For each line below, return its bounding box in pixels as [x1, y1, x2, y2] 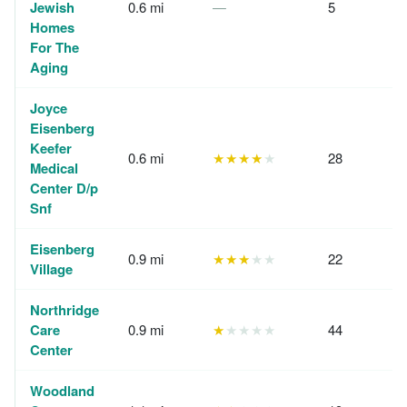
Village [30, 259, 73, 279]
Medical [30, 158, 78, 178]
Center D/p [30, 178, 98, 198]
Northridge [30, 300, 99, 320]
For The [30, 37, 79, 57]
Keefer [30, 138, 72, 158]
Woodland [30, 381, 94, 401]
